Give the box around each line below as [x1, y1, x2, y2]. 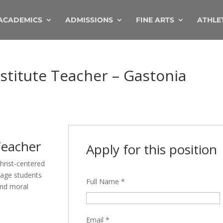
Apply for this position [86, 140, 217, 158]
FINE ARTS [136, 15, 174, 24]
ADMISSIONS [65, 15, 113, 24]
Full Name [86, 177, 121, 186]
